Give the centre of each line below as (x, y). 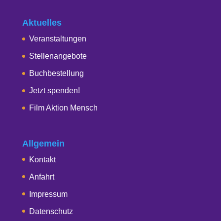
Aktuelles (42, 23)
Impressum (48, 194)
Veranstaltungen (57, 39)
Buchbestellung (56, 74)
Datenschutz (51, 211)
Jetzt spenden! (54, 91)
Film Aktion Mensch (63, 108)
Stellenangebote (58, 56)
